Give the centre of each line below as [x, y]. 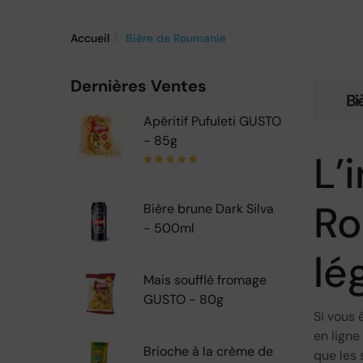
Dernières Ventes [139, 86]
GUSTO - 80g [184, 299]
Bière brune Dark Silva [209, 209]
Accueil [90, 38]
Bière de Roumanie [176, 38]
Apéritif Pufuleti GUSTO [212, 121]
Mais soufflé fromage [205, 280]
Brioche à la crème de [208, 351]
